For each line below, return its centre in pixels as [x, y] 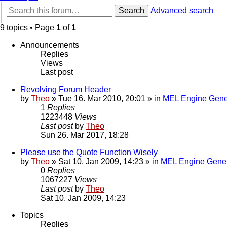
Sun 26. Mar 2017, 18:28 [85, 135]
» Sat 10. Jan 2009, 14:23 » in [105, 162]
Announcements [50, 45]
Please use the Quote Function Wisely [89, 153]
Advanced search [182, 11]
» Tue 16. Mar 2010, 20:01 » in [106, 99]
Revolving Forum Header [66, 90]
